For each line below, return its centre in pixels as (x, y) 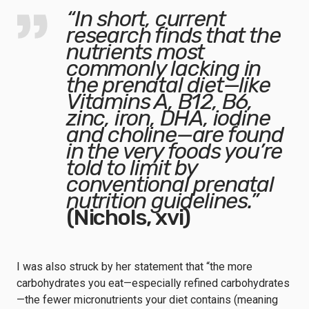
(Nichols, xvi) (129, 217)
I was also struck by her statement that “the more (134, 267)
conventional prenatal (170, 184)
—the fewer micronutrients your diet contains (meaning (147, 300)
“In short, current (146, 19)
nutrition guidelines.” (162, 201)
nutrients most (136, 52)
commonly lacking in (164, 68)
